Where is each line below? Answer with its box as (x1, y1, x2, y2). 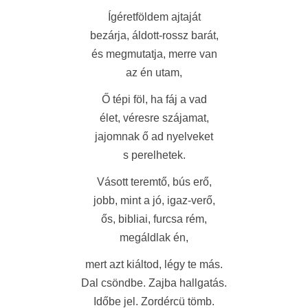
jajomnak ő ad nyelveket (95, 131, 213, 142)
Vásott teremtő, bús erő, (96, 176, 212, 188)
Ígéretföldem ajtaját (107, 11, 201, 23)
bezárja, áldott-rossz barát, (89, 30, 219, 41)
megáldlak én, (120, 232, 188, 243)
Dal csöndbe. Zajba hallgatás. (81, 277, 227, 289)
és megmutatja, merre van (91, 48, 217, 60)
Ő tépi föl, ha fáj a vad (101, 93, 207, 105)
